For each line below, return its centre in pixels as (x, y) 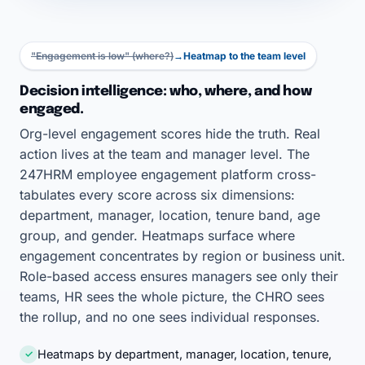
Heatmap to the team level (244, 56)
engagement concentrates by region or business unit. (182, 256)
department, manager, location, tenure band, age (170, 215)
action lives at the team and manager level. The (165, 154)
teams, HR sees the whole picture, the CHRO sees (172, 297)
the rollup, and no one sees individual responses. (170, 317)
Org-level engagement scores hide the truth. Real (170, 134)
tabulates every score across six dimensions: (157, 195)
